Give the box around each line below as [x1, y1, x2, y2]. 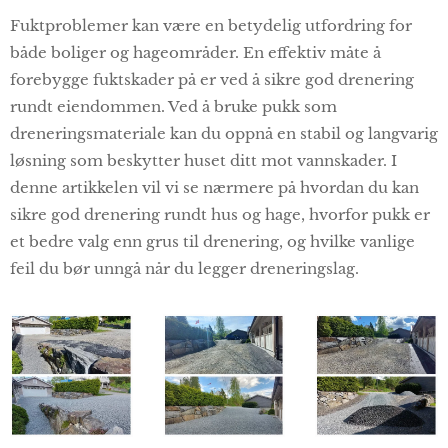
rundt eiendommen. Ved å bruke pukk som [10, 97, 337, 116]
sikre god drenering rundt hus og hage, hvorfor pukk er [10, 205, 430, 224]
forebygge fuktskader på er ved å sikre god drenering [10, 70, 414, 89]
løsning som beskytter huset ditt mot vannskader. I [10, 151, 397, 170]
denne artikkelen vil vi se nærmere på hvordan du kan [10, 178, 419, 197]
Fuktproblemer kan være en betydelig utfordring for [10, 16, 412, 35]
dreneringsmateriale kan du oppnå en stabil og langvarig [10, 124, 438, 143]
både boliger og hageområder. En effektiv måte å [10, 43, 381, 62]
